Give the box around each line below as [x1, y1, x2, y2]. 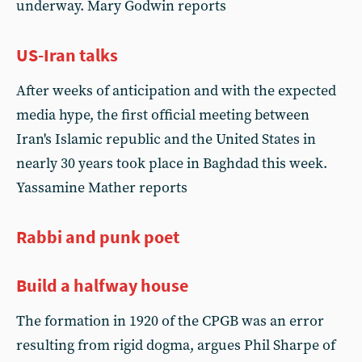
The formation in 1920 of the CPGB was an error [16, 312, 324, 330]
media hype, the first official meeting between [16, 106, 309, 124]
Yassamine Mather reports [16, 179, 187, 197]
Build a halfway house [16, 274, 188, 297]
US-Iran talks [16, 44, 118, 66]
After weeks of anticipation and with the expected [16, 82, 336, 100]
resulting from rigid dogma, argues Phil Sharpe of [16, 336, 335, 355]
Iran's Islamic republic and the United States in [16, 130, 316, 149]
